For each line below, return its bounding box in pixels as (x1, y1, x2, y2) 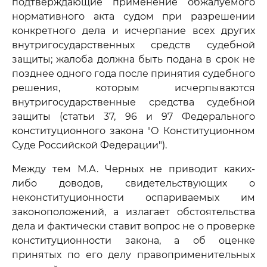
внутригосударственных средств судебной (12, 39, 255, 51)
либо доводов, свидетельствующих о (12, 178, 255, 189)
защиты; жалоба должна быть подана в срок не (12, 54, 255, 65)
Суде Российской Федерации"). (12, 139, 167, 151)
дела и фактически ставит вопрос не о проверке (12, 221, 255, 232)
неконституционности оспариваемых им (12, 192, 255, 203)
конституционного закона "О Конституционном (12, 125, 255, 136)
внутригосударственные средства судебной (12, 97, 255, 108)
